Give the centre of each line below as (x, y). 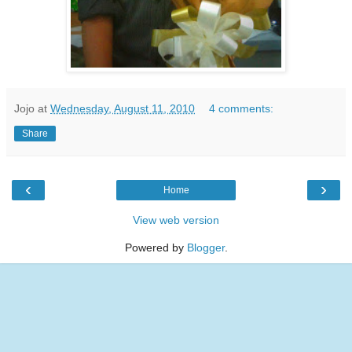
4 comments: (242, 109)
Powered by (156, 248)
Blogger (205, 248)
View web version (176, 220)
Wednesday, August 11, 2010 (123, 109)
